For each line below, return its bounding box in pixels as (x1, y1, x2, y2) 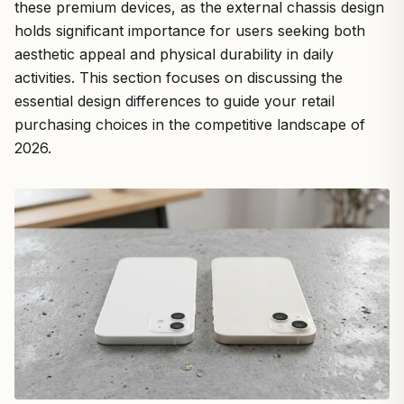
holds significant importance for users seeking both (14, 22, 365, 40)
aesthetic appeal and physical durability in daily (14, 45, 334, 63)
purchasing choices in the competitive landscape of (14, 115, 365, 133)
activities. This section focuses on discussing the (14, 69, 343, 87)
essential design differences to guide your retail (14, 92, 335, 110)
